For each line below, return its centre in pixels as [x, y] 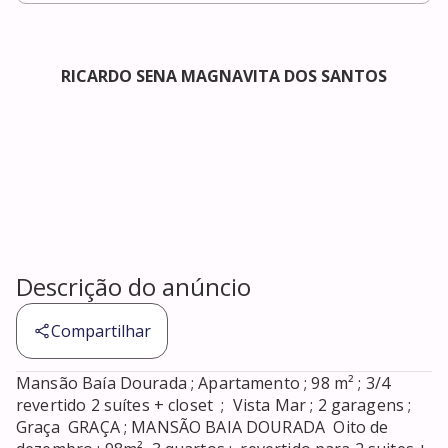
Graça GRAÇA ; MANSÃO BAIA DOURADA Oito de [202, 427]
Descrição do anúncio [133, 287]
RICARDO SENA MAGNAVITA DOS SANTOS [224, 76]
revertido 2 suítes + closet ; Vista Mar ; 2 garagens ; [214, 405]
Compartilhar [101, 331]
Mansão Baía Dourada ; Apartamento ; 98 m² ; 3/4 [203, 383]
